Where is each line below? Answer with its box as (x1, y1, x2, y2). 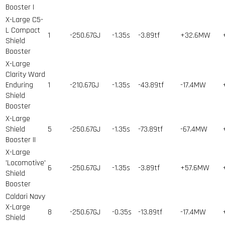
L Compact (6, 25, 40, 36)
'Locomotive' (6, 157, 46, 168)
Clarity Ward (6, 69, 45, 80)
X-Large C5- (6, 14, 43, 25)
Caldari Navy (6, 191, 45, 202)
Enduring (6, 79, 33, 90)
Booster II (6, 134, 36, 145)
